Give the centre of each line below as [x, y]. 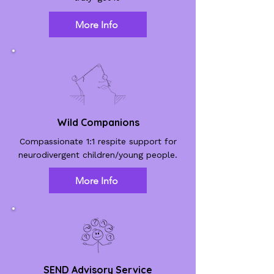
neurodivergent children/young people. [98, 155]
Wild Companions [98, 122]
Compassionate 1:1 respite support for [98, 141]
